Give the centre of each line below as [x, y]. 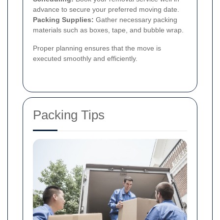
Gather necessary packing [136, 20]
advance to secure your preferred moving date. [106, 10]
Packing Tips [69, 115]
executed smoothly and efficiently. [85, 59]
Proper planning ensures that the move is [97, 48]
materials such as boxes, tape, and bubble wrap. [108, 30]
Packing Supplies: [63, 20]
